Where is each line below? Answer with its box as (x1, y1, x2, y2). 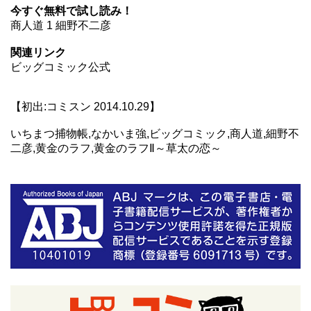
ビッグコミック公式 (10, 61, 110, 74)
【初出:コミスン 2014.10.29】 (10, 101, 160, 113)
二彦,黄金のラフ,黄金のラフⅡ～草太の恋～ (10, 142, 221, 155)
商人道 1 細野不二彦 (10, 19, 111, 32)
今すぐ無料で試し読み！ (10, 5, 133, 17)
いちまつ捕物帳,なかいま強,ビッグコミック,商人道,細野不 (10, 128, 299, 140)
